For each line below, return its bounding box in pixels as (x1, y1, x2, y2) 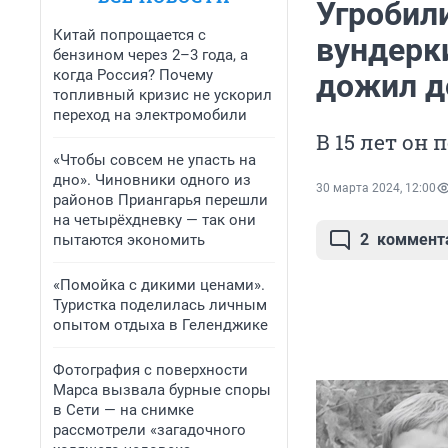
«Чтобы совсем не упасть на (53, 151, 256, 169)
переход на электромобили (53, 106, 247, 124)
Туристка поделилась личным (53, 296, 267, 314)
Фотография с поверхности (53, 361, 248, 379)
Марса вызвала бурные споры (53, 381, 271, 399)
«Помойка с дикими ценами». (53, 276, 265, 294)
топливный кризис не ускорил (53, 86, 272, 104)
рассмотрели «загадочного (53, 421, 246, 439)
